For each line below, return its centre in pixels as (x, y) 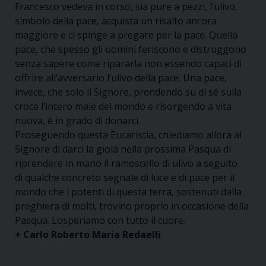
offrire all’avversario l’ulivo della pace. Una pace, (121, 78)
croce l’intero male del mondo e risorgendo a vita (123, 106)
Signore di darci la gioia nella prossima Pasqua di (123, 149)
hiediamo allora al (202, 135)
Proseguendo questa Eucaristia (84, 135)
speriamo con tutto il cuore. (124, 220)
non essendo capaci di (192, 64)
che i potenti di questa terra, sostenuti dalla (144, 192)
